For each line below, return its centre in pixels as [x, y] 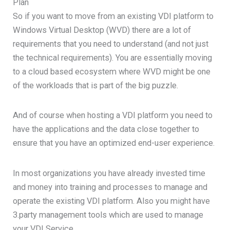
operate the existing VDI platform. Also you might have [112, 201]
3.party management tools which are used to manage [108, 215]
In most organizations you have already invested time [109, 173]
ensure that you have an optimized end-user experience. [114, 143]
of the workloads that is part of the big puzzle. [96, 85]
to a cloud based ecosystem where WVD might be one [112, 71]
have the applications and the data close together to [106, 129]
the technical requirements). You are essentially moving [113, 57]
